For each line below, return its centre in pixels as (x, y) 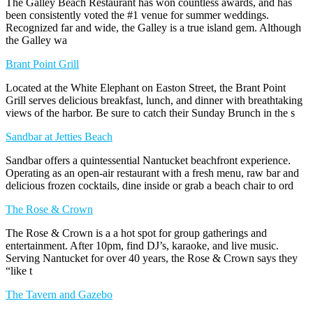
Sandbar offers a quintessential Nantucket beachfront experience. (148, 160)
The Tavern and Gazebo (59, 294)
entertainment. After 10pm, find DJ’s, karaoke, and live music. (142, 245)
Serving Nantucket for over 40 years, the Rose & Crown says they (152, 258)
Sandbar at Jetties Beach (59, 136)
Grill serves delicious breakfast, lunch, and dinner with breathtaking (154, 100)
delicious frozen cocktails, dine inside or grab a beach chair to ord (150, 185)
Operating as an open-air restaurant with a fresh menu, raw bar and (152, 173)
